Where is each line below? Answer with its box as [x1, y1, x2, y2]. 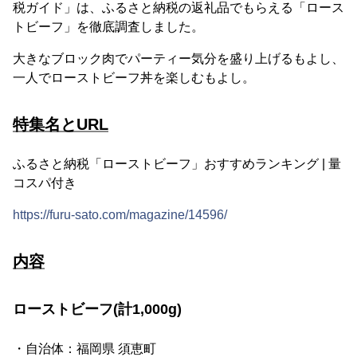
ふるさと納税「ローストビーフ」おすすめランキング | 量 [13, 157, 341, 171]
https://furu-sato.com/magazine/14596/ [13, 208, 227, 222]
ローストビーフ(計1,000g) [13, 301, 182, 317]
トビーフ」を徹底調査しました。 [13, 20, 204, 33]
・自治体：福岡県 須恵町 [13, 342, 156, 355]
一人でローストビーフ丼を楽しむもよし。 [13, 71, 255, 84]
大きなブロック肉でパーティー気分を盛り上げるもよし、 [13, 52, 344, 65]
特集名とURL [13, 116, 108, 133]
